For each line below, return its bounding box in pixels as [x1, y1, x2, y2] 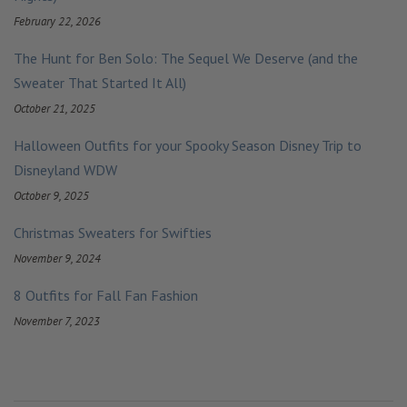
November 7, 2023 [14, 313, 100, 330]
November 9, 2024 [14, 251, 101, 267]
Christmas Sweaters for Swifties [14, 223, 212, 243]
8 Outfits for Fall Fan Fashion [14, 286, 198, 305]
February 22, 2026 [14, 14, 101, 30]
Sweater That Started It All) [14, 74, 186, 93]
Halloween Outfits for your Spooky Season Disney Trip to [14, 136, 362, 155]
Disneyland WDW [14, 161, 117, 180]
